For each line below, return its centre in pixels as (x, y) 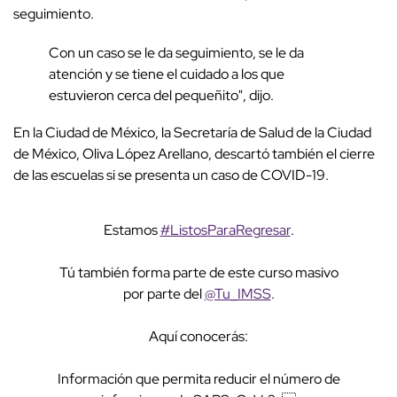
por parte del (163, 294)
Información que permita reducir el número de (198, 379)
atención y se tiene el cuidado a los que (167, 74)
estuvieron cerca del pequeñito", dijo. (161, 96)
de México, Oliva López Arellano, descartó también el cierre (194, 154)
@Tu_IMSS (237, 294)
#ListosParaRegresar (225, 230)
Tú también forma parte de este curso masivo (198, 273)
